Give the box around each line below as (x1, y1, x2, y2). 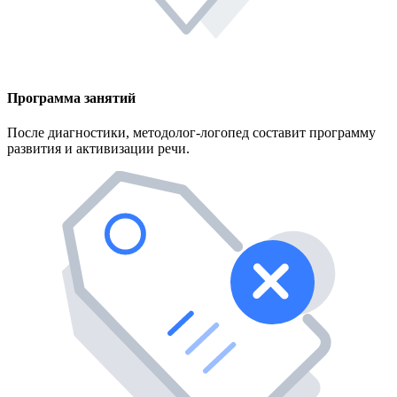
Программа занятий (7, 90, 136, 105)
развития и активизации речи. (7, 140, 190, 156)
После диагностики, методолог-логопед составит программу (7, 124, 376, 140)
